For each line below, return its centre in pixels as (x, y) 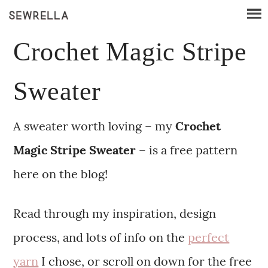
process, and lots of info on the (101, 237)
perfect (209, 237)
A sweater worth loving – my (95, 126)
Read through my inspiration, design (115, 213)
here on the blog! (61, 173)
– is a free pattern (187, 150)
